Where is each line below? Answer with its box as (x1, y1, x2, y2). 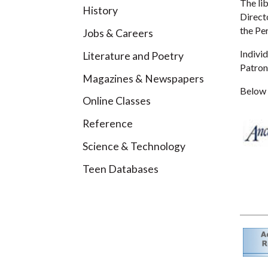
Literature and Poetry (83, 49, 184, 62)
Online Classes (83, 95, 151, 108)
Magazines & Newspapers (83, 72, 204, 85)
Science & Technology (83, 139, 185, 153)
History (83, 4, 118, 17)
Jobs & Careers (83, 26, 153, 39)
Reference (83, 117, 133, 130)
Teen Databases (83, 162, 159, 175)
